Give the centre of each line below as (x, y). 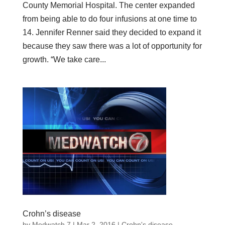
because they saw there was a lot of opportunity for (112, 46)
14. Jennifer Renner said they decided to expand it (111, 32)
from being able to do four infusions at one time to (109, 19)
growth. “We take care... (64, 59)
